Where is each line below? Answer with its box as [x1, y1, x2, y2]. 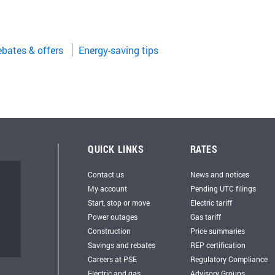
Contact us [88, 169, 124, 179]
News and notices [190, 169, 249, 179]
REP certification [190, 240, 246, 250]
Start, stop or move [88, 198, 150, 207]
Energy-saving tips [79, 44, 158, 56]
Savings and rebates [88, 240, 155, 250]
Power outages [88, 212, 137, 222]
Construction [88, 226, 131, 236]
